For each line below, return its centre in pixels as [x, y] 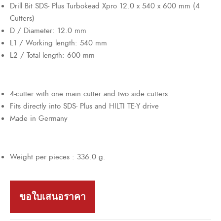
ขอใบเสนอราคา [53, 197]
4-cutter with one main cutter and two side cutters [89, 94]
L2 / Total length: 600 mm [52, 55]
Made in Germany [39, 119]
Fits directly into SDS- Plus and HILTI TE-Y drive [84, 106]
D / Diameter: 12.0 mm [48, 31]
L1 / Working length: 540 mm [58, 43]
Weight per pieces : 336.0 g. [58, 157]
